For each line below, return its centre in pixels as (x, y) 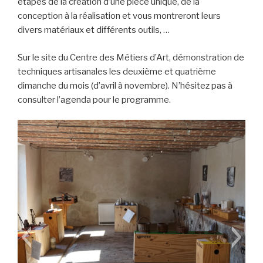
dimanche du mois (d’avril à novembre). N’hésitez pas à (125, 85)
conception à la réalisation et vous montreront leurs (119, 16)
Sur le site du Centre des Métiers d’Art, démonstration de (131, 57)
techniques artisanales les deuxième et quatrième (117, 71)
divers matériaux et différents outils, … (94, 30)
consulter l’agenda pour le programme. (94, 100)
